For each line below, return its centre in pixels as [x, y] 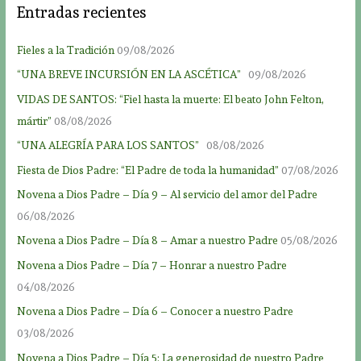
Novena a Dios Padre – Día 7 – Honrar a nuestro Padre [152, 265]
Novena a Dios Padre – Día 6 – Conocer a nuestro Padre [156, 311]
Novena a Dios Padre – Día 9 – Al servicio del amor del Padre [168, 194]
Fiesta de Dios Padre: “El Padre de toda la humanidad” [148, 170]
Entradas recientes [82, 12]
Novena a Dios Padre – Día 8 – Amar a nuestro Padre [148, 241]
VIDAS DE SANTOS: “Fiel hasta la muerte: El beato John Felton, [171, 99]
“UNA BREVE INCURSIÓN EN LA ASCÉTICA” [132, 75]
